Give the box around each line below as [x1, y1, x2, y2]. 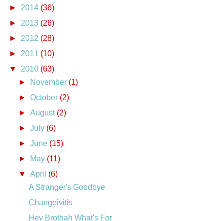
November [30, 77, 69, 86]
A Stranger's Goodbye [28, 183, 105, 191]
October [30, 93, 60, 102]
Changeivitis [28, 198, 73, 207]
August [30, 108, 57, 117]
